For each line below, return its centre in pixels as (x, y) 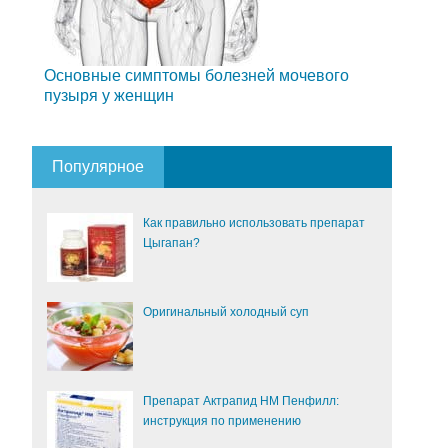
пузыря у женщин (109, 96)
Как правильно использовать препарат (254, 223)
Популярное (98, 167)
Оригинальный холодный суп (226, 312)
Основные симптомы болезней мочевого (196, 76)
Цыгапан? (171, 243)
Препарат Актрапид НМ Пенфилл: (241, 401)
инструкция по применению (222, 421)
